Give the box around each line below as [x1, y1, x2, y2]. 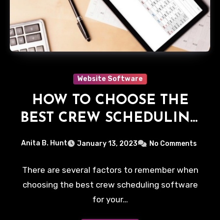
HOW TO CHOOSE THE [31, 94, 189, 108]
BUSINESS [75, 147, 145, 161]
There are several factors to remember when [22, 165, 198, 175]
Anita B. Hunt [21, 139, 67, 148]
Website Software [77, 75, 143, 83]
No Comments [149, 139, 197, 148]
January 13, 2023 [77, 139, 137, 148]
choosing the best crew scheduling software [22, 179, 198, 190]
